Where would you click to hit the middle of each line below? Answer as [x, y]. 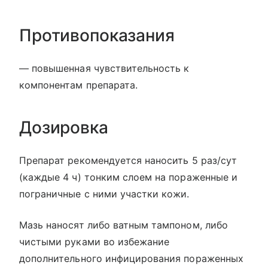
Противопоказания [97, 35]
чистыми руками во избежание [95, 242]
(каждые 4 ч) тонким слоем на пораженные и [128, 177]
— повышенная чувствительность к [104, 68]
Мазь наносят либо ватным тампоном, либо [124, 225]
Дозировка [64, 127]
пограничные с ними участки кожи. [104, 194]
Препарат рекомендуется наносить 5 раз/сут [128, 160]
